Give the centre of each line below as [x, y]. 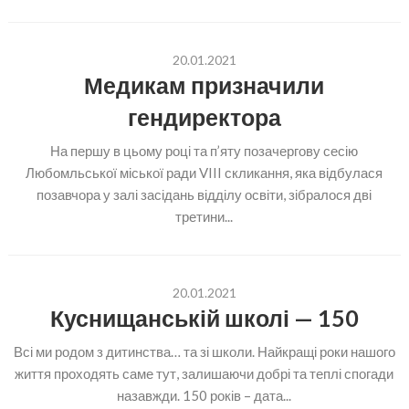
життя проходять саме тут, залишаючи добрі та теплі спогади [204, 373]
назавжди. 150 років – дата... [204, 395]
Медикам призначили [204, 85]
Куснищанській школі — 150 [204, 318]
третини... [204, 216]
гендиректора [204, 117]
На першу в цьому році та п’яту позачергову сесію [204, 151]
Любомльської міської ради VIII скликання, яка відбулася [204, 173]
